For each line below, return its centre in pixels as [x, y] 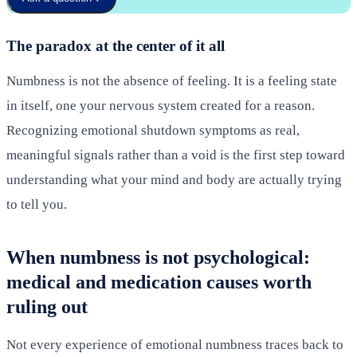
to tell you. [37, 204]
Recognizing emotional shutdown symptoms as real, [153, 130]
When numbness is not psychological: [158, 257]
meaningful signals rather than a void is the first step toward [176, 155]
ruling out [47, 306]
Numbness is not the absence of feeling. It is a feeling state [172, 80]
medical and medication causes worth [159, 282]
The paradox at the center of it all [116, 45]
